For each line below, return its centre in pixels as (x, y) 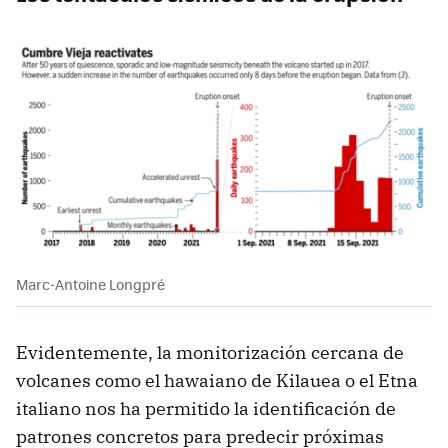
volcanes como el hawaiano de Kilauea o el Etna (217, 381)
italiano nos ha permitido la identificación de (206, 409)
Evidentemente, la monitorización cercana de (210, 353)
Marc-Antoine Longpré (90, 284)
